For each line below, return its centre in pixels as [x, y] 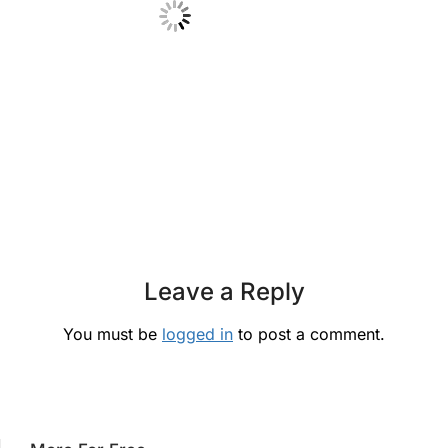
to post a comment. [309, 333]
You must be [112, 333]
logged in [197, 333]
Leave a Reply [224, 291]
